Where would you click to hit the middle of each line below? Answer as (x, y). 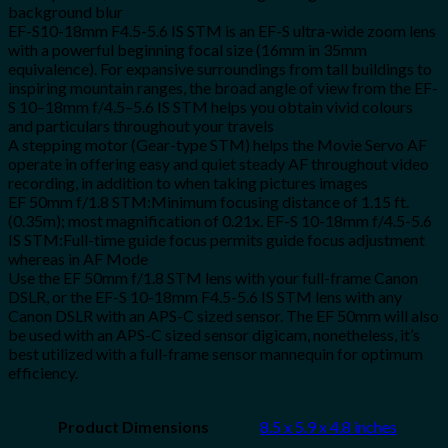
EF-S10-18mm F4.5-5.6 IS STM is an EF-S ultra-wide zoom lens (222, 30)
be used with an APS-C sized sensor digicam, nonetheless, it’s (214, 334)
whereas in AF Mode (78, 258)
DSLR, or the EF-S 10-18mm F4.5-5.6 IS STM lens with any (205, 296)
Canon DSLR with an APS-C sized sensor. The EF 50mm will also (223, 315)
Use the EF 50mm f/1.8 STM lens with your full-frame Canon (213, 277)
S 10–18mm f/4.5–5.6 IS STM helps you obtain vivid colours (210, 106)
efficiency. (43, 372)
